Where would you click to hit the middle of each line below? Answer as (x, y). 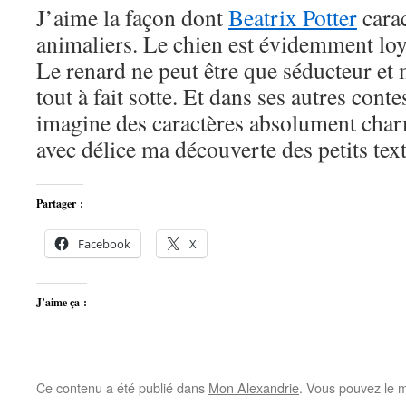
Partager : (60, 203)
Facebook (104, 244)
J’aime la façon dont (132, 17)
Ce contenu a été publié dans (122, 387)
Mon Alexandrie (254, 387)
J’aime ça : (62, 302)
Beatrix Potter (293, 17)
